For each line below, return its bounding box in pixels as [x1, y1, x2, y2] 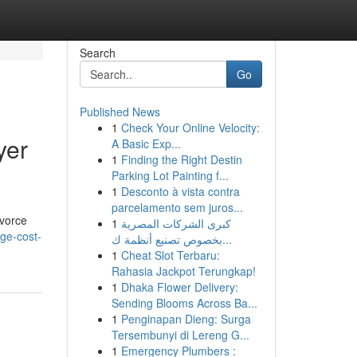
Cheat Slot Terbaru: [120, 247, 220, 263]
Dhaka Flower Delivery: [120, 279, 238, 295]
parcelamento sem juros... [111, 199, 243, 215]
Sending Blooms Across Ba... [111, 295, 257, 311]
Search [79, 45, 116, 61]
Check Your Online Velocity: [120, 120, 260, 135]
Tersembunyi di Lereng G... [111, 327, 249, 343]
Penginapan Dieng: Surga [120, 311, 251, 327]
